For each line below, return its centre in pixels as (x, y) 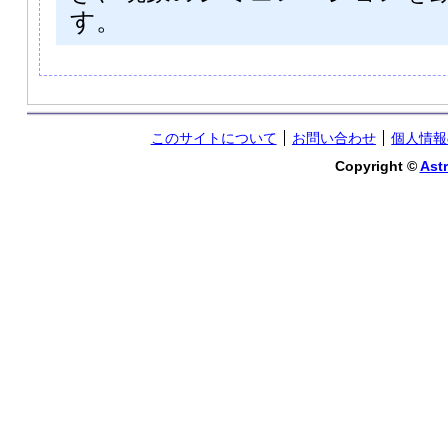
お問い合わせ (333, 137)
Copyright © (377, 166)
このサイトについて (213, 137)
